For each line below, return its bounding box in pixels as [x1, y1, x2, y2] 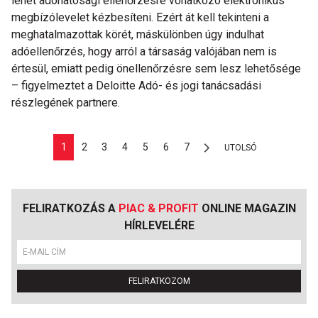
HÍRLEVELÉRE [124, 219, 194, 232]
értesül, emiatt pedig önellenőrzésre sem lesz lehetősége [11, 62, 301, 75]
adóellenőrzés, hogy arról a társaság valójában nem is [11, 45, 277, 58]
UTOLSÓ [224, 142, 258, 153]
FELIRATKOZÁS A [22, 202, 119, 215]
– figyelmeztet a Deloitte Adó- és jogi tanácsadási [11, 79, 261, 92]
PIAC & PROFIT [118, 202, 199, 215]
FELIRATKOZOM [128, 276, 190, 286]
